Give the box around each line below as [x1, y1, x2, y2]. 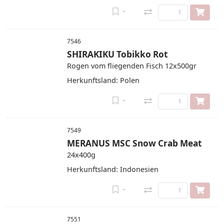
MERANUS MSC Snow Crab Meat [67, 137, 202, 149]
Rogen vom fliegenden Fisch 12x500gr [67, 61, 196, 70]
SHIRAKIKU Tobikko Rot [67, 48, 168, 60]
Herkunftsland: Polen [67, 75, 139, 85]
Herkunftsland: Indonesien [67, 164, 158, 174]
